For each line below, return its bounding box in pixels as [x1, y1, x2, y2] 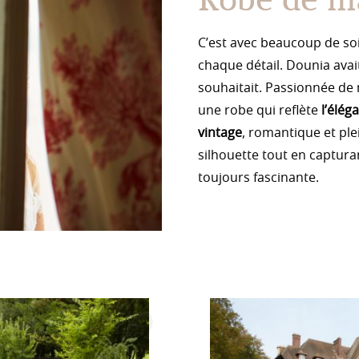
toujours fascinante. [197, 171, 319, 185]
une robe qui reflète [197, 104, 318, 118]
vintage [197, 127, 242, 140]
